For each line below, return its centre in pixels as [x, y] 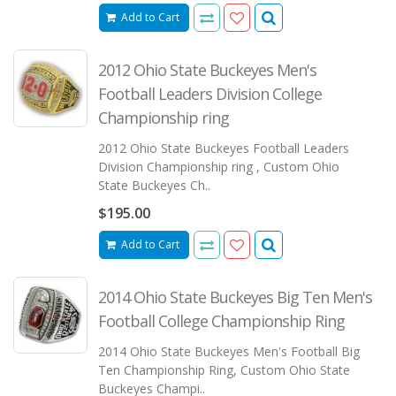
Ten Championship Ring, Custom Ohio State [224, 369]
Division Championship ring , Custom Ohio [218, 167]
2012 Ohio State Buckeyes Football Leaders [223, 148]
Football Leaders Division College [209, 94]
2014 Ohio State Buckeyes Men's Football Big [228, 351]
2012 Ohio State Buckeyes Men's [207, 70]
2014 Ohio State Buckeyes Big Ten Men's [235, 297]
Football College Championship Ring [221, 320]
